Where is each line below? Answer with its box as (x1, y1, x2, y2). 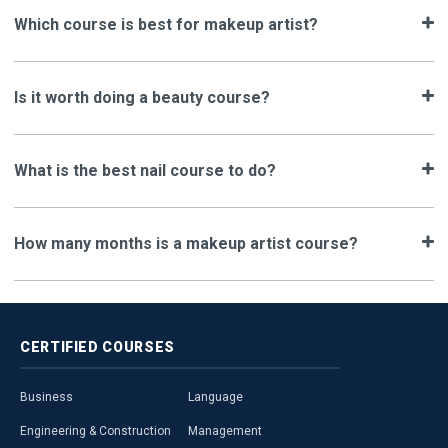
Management (188, 423, 262, 438)
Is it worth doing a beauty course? (14, 87, 270, 107)
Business (20, 389, 73, 404)
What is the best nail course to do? (14, 160, 276, 180)
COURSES (102, 338, 175, 355)
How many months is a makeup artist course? (14, 233, 358, 253)
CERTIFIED (20, 338, 103, 355)
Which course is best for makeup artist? (14, 14, 318, 34)
